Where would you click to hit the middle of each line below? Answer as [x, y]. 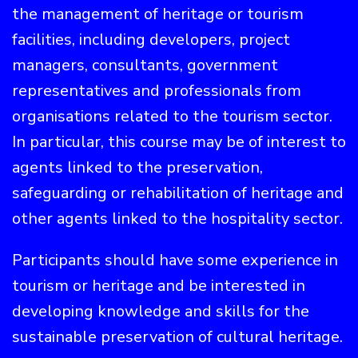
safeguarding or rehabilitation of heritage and [178, 193]
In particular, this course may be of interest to [179, 142]
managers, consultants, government [145, 65]
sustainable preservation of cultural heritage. [177, 337]
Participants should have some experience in [175, 260]
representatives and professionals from [157, 91]
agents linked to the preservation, [137, 167]
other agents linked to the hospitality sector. [177, 219]
